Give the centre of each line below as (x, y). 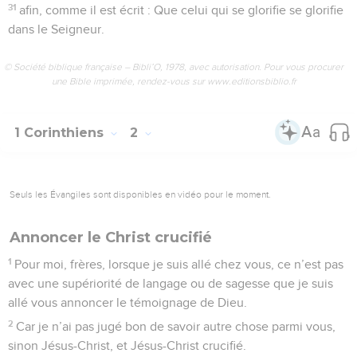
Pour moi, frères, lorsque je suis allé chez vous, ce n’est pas (179, 264)
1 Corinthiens (61, 132)
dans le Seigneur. (56, 29)
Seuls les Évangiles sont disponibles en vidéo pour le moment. (140, 194)
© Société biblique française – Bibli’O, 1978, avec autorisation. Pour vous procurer (174, 67)
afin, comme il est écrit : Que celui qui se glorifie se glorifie (182, 10)
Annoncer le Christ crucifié (111, 237)
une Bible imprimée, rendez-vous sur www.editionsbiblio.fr (174, 81)
